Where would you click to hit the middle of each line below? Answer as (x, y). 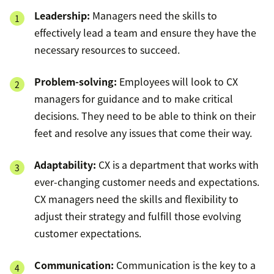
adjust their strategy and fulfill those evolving (138, 216)
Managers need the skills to (154, 16)
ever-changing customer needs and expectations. (147, 182)
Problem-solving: (76, 82)
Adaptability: (65, 165)
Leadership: (62, 16)
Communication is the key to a (185, 265)
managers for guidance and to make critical (134, 99)
